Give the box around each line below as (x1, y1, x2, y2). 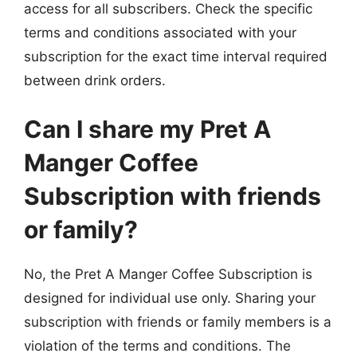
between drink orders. (24, 72, 166, 88)
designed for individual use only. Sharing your (24, 290, 316, 306)
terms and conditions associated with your (24, 24, 296, 41)
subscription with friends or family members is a (24, 314, 331, 330)
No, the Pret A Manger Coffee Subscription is (24, 266, 312, 282)
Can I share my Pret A (24, 115, 271, 143)
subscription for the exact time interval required (24, 48, 328, 65)
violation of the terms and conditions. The (24, 338, 291, 354)
